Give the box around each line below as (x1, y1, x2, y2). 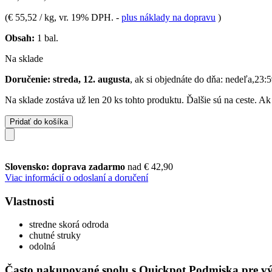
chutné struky (29, 230, 81, 241)
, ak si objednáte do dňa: (130, 73, 225, 84)
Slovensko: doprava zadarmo (5, 161, 127, 172)
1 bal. (35, 32, 58, 43)
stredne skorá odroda (29, 219, 109, 230)
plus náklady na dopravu (121, 12, 216, 22)
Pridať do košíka (10, 117, 68, 126)
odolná (29, 241, 55, 252)
